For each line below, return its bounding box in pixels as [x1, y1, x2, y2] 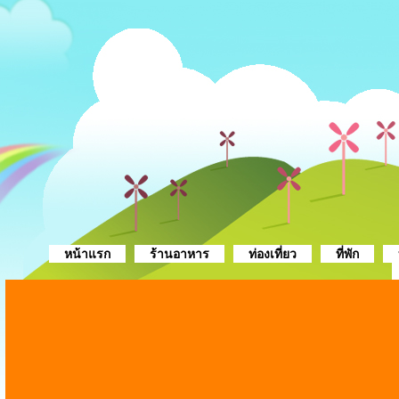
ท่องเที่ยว [248, 247, 297, 261]
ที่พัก [335, 247, 359, 261]
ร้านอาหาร [149, 247, 209, 261]
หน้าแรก [63, 247, 110, 261]
